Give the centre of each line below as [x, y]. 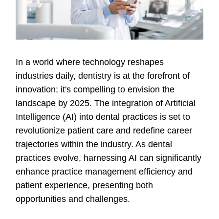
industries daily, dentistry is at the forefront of [103, 76]
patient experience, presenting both [84, 186]
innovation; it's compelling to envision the [95, 90]
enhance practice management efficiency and [104, 172]
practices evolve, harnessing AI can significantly [109, 158]
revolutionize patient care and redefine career [104, 131]
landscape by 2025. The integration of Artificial [106, 103]
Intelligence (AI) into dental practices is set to [103, 117]
